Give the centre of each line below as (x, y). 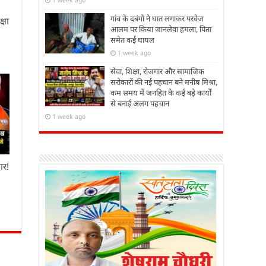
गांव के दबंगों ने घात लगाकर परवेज (157, 18)
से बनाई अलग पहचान (140, 103)
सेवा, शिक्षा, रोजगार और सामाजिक (157, 71)
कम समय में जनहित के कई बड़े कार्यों (161, 92)
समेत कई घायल (132, 39)
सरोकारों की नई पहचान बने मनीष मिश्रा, (164, 82)
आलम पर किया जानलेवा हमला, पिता (161, 29)
